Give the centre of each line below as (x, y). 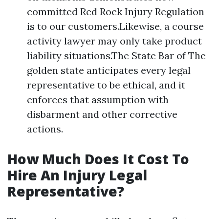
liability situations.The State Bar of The (116, 55)
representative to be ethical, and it (106, 85)
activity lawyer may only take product (114, 41)
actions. (45, 129)
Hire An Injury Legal (77, 175)
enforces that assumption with (98, 99)
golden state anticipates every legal (109, 70)
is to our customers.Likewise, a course (115, 26)
